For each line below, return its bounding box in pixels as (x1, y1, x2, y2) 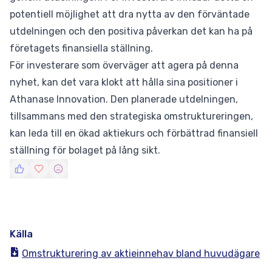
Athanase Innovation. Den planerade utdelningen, (10, 93, 238, 105)
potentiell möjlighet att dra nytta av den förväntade (10, 8, 250, 20)
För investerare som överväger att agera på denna (10, 59, 239, 71)
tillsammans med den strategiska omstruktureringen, (10, 110, 253, 122)
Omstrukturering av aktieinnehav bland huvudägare (22, 248, 260, 259)
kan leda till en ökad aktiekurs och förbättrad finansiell (10, 127, 258, 139)
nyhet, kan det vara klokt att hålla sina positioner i (10, 76, 238, 88)
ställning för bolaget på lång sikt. (10, 144, 160, 156)
